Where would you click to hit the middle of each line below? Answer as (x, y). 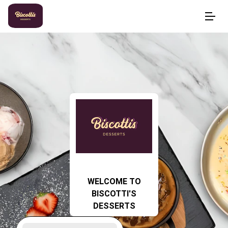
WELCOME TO (114, 181)
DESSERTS (114, 206)
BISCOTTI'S (114, 194)
